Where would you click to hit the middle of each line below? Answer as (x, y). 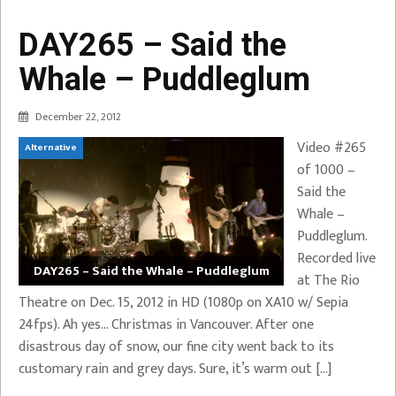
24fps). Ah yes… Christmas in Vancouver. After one (166, 324)
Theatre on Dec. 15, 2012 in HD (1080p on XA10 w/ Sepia (183, 302)
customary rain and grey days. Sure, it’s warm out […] (175, 369)
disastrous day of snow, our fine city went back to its (176, 346)
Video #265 (331, 148)
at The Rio (328, 280)
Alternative (51, 147)
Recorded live (336, 258)
